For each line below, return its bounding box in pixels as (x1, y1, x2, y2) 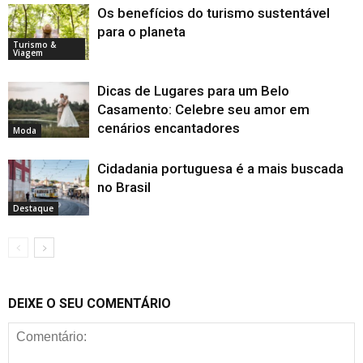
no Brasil (97, 179, 151, 196)
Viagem (13, 46, 43, 58)
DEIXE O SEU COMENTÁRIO (8, 296, 171, 312)
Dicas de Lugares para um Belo (97, 83, 289, 100)
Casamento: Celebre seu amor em (97, 101, 310, 118)
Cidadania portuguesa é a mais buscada (97, 160, 344, 177)
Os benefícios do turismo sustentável (97, 5, 330, 22)
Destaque (13, 202, 53, 214)
